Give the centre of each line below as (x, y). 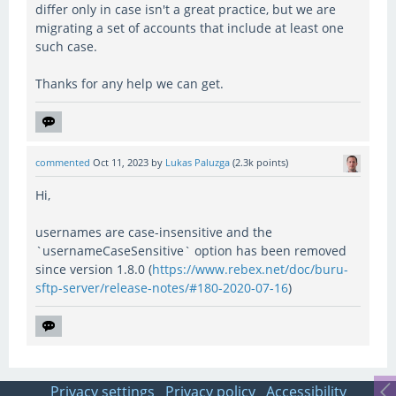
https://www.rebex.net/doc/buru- (250, 269)
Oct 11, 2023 (121, 163)
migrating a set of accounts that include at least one (190, 28)
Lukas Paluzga (198, 163)
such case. (66, 47)
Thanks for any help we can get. (129, 84)
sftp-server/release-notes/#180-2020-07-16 (162, 287)
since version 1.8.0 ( (94, 269)
